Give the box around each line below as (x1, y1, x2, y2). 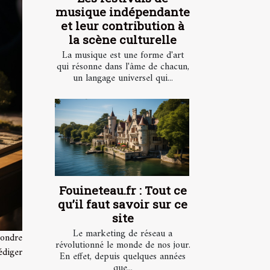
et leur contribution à (61, 18, 184, 34)
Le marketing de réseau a (73, 225, 172, 242)
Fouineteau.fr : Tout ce (58, 182, 187, 198)
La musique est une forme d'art (61, 47, 184, 64)
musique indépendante (55, 4, 190, 20)
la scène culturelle (69, 32, 177, 48)
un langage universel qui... (72, 70, 173, 87)
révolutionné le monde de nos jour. (55, 236, 190, 254)
